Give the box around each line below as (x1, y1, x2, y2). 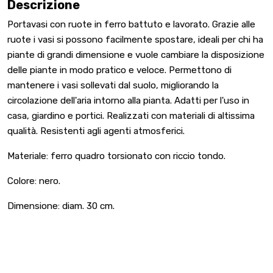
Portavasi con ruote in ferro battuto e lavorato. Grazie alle (7, 19, 255, 30)
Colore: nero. (7, 175, 60, 187)
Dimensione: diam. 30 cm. (7, 200, 115, 212)
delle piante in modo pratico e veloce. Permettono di (7, 65, 232, 76)
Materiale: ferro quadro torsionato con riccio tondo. (7, 151, 225, 162)
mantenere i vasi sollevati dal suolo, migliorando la (7, 80, 219, 91)
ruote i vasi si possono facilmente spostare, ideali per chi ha (7, 34, 263, 46)
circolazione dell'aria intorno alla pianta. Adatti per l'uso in (7, 95, 249, 107)
